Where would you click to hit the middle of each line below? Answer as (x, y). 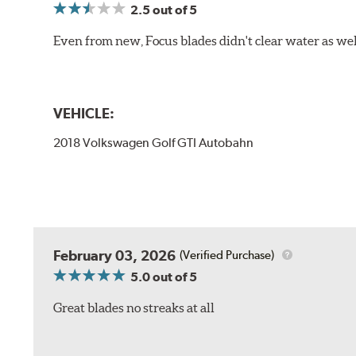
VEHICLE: (84, 113)
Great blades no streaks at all (134, 307)
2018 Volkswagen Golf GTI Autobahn (154, 142)
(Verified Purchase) (227, 255)
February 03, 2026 (115, 255)
